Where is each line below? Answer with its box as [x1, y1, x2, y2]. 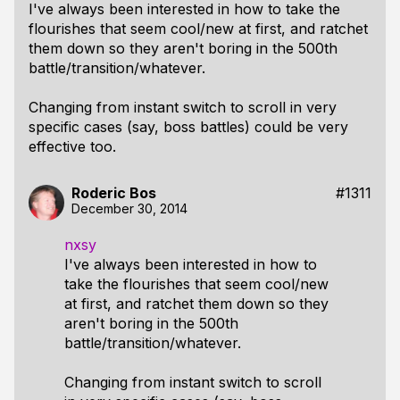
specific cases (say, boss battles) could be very [29, 118, 348, 136]
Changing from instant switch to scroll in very [29, 98, 337, 116]
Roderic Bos [71, 184, 156, 202]
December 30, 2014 [71, 201, 187, 216]
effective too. [29, 137, 116, 155]
